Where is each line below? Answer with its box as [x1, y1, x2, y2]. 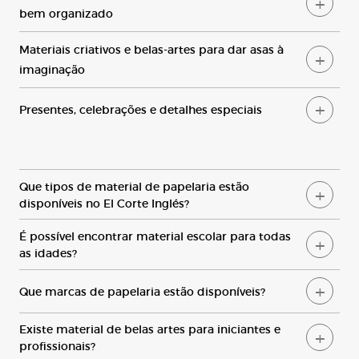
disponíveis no [19, 194, 103, 211]
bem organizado [19, 5, 116, 22]
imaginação [19, 61, 88, 78]
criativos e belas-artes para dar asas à [71, 41, 284, 58]
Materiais [19, 41, 71, 58]
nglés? [155, 194, 189, 211]
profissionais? [19, 337, 95, 354]
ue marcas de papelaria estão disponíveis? [28, 282, 265, 299]
